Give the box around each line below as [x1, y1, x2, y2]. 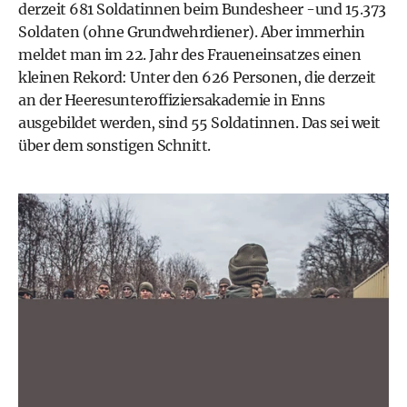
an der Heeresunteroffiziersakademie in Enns [18, 90, 325, 109]
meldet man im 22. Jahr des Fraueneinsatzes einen [18, 45, 361, 64]
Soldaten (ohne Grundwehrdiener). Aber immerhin [18, 22, 364, 41]
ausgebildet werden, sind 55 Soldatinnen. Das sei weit [18, 113, 381, 132]
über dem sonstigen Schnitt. [18, 135, 211, 154]
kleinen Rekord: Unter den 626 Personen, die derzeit [18, 67, 376, 86]
